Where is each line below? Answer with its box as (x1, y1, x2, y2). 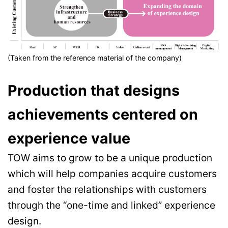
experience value (8, 129, 130, 148)
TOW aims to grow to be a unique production (8, 152, 212, 164)
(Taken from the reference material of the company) (8, 53, 182, 63)
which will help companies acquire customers (8, 167, 217, 180)
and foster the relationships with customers (8, 183, 207, 196)
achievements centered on (8, 105, 198, 124)
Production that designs (8, 81, 180, 100)
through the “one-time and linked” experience (8, 199, 215, 212)
